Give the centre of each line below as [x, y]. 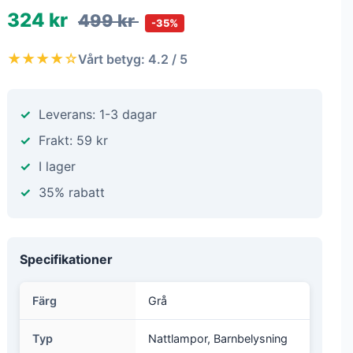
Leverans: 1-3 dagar [98, 114]
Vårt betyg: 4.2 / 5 [133, 59]
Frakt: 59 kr [73, 140]
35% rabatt [72, 192]
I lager [57, 166]
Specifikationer [66, 259]
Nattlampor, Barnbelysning [218, 338]
